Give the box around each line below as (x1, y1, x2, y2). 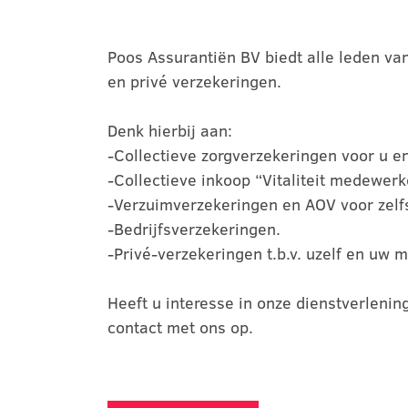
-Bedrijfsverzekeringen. (107, 217, 280, 240)
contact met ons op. (107, 315, 253, 339)
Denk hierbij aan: (107, 118, 232, 142)
